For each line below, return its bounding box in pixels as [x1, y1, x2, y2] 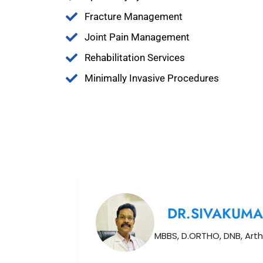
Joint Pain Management [85, 31, 190, 43]
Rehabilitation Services [85, 52, 185, 63]
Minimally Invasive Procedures [85, 72, 219, 84]
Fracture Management [85, 11, 183, 22]
